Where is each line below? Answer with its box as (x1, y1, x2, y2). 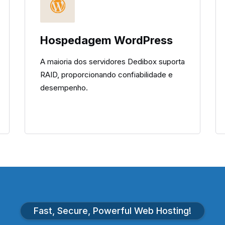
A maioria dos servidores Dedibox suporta (40, 57, 185, 66)
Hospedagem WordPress (40, 34, 173, 47)
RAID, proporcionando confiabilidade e (40, 70, 173, 79)
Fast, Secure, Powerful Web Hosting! (34, 205, 191, 216)
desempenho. (40, 83, 88, 92)
